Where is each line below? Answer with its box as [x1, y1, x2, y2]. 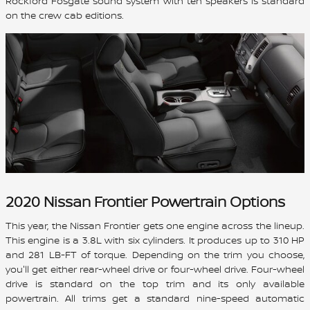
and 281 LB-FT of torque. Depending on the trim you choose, [6, 248, 304, 262]
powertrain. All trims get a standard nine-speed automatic [6, 291, 304, 305]
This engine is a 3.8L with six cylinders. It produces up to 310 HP [6, 233, 304, 247]
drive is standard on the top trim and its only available [6, 277, 304, 291]
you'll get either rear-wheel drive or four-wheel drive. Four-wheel [6, 262, 304, 276]
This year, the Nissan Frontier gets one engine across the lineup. [6, 219, 304, 232]
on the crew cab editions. [6, 8, 124, 22]
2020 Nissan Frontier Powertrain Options [6, 191, 285, 212]
